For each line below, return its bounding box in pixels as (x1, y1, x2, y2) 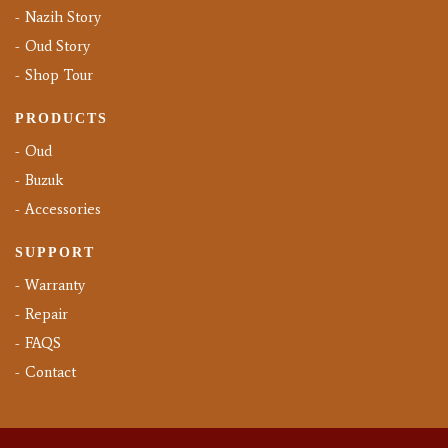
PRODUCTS (15, 111, 108, 127)
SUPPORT (15, 245, 95, 261)
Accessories (25, 200, 101, 219)
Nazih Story (25, 8, 101, 27)
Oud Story (25, 37, 90, 56)
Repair (25, 305, 68, 324)
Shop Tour (25, 66, 93, 85)
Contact (25, 363, 76, 382)
